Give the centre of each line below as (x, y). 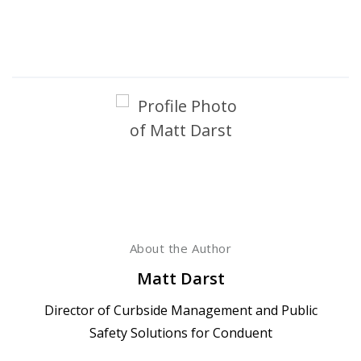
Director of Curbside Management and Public (180, 310)
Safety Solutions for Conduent (180, 332)
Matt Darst (180, 278)
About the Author (180, 248)
